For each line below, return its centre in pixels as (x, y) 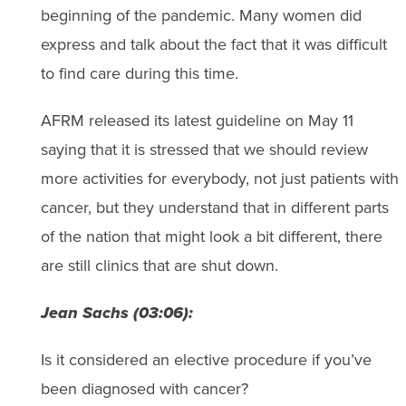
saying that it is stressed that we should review (204, 150)
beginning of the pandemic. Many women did (201, 15)
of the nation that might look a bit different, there (211, 237)
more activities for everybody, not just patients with (219, 179)
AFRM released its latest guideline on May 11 (197, 121)
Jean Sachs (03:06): (116, 313)
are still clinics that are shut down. (159, 266)
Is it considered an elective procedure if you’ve (206, 360)
